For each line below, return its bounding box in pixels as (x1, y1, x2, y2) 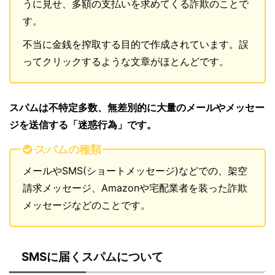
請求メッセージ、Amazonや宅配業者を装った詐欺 (23, 182, 247, 195)
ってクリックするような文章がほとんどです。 (23, 55, 229, 68)
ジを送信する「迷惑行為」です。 (9, 118, 157, 131)
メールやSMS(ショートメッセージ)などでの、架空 (23, 165, 247, 177)
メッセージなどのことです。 (23, 199, 150, 212)
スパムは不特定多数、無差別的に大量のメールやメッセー (9, 101, 265, 114)
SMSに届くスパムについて (21, 250, 163, 265)
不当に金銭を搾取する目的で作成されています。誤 (23, 38, 249, 51)
